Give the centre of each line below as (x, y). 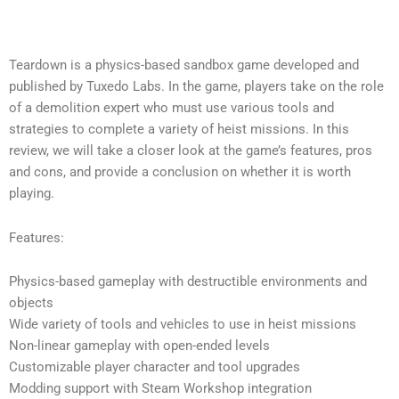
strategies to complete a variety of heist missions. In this (179, 129)
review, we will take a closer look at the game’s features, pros (191, 151)
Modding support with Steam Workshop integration (160, 389)
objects (31, 303)
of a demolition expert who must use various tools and (171, 108)
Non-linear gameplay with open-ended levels (139, 346)
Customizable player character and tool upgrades (155, 367)
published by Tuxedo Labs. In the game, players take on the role (196, 86)
